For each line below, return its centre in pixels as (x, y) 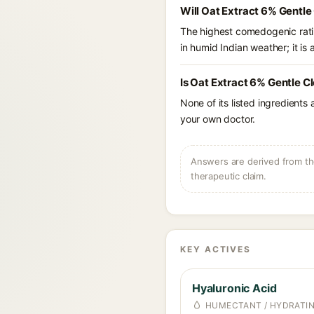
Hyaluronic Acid (234, 288)
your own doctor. (218, 119)
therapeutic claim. (228, 176)
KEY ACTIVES (216, 249)
